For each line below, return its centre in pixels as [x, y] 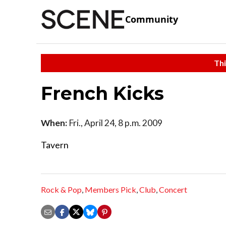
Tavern [55, 145]
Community [152, 19]
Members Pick [110, 190]
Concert [173, 190]
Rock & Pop [61, 190]
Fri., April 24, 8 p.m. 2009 [115, 123]
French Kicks [102, 93]
